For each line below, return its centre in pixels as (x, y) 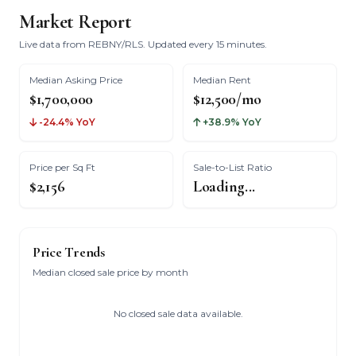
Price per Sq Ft (62, 167)
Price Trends (69, 252)
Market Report (75, 22)
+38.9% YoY (231, 122)
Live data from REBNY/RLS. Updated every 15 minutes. (143, 44)
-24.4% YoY (66, 122)
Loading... (224, 187)
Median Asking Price (76, 80)
